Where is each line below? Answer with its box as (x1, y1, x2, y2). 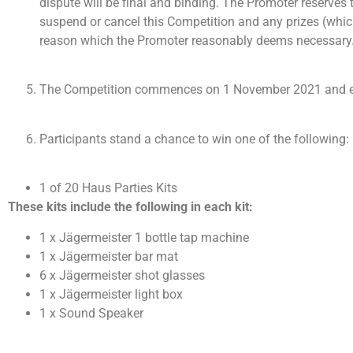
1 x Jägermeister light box (39, 286, 183, 302)
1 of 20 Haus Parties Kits (39, 180, 177, 196)
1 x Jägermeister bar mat (39, 248, 178, 264)
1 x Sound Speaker (39, 305, 143, 321)
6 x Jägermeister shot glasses (39, 267, 205, 283)
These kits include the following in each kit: (8, 199, 253, 215)
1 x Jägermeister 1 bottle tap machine (39, 229, 249, 245)
